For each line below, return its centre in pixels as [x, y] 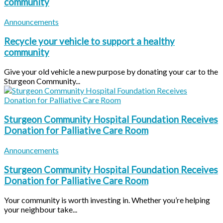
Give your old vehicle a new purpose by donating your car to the [111, 72]
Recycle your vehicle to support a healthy [89, 41]
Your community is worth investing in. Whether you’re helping [107, 200]
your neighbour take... [41, 210]
